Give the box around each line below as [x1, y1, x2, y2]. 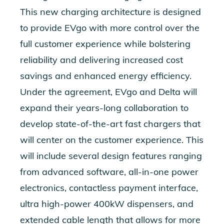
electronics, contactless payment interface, [20, 182, 198, 193]
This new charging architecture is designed [20, 6, 201, 17]
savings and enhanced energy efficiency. [20, 70, 191, 81]
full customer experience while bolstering [20, 38, 190, 49]
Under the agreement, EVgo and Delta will [20, 86, 197, 97]
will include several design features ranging [20, 150, 202, 161]
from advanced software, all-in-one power [20, 166, 198, 177]
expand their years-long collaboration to [20, 102, 188, 113]
